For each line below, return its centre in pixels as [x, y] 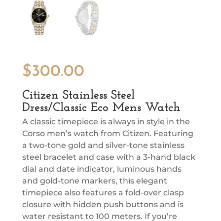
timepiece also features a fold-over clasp [103, 192]
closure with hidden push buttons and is [103, 204]
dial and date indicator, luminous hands [102, 169]
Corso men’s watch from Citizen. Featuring [108, 133]
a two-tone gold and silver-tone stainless [103, 145]
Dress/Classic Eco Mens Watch [101, 108]
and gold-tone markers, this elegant [94, 181]
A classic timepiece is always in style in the [106, 121]
